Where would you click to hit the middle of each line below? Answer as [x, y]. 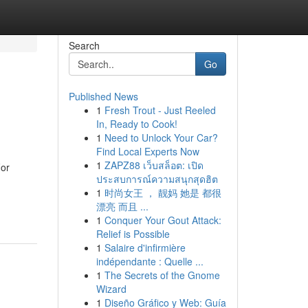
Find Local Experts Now [147, 151]
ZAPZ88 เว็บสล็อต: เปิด [154, 165]
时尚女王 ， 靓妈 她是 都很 [163, 192]
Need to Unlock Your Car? [161, 137]
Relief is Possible [133, 234]
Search [84, 45]
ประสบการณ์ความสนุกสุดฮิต [157, 179]
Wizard [111, 289]
